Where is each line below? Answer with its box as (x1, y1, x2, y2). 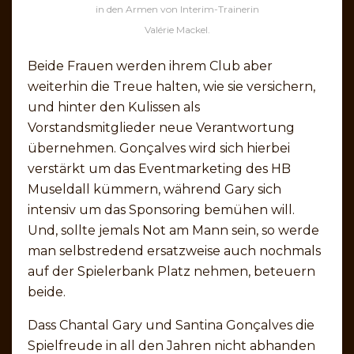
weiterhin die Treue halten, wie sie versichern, (28, 78, 315, 94)
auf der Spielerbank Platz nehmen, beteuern (28, 263, 315, 279)
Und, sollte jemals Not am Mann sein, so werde (28, 222, 319, 238)
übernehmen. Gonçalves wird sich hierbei (28, 140, 290, 156)
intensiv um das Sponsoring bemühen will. (28, 201, 295, 217)
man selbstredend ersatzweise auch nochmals (28, 243, 321, 258)
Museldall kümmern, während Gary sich (28, 181, 281, 197)
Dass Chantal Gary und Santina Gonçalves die (28, 317, 314, 333)
